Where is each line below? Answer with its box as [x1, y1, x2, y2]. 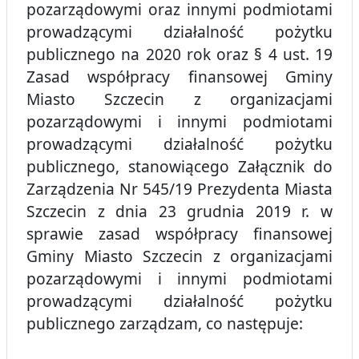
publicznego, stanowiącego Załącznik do [26, 155, 333, 178]
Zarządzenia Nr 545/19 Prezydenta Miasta [26, 178, 333, 200]
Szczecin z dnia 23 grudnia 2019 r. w [26, 200, 333, 223]
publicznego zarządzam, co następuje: [26, 313, 303, 335]
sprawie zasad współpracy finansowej [26, 223, 333, 245]
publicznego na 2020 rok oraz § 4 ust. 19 [26, 43, 333, 66]
